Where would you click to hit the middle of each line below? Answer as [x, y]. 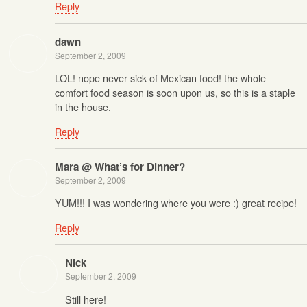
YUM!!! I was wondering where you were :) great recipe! [176, 203]
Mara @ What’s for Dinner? [120, 166]
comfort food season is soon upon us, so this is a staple [175, 93]
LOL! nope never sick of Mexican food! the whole [160, 78]
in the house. [83, 107]
